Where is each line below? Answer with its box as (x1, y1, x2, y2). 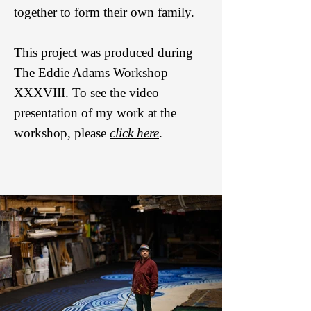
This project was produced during (14, 45, 193, 60)
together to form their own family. (14, 5, 194, 19)
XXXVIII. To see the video (14, 85, 159, 100)
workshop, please (14, 126, 110, 140)
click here (110, 126, 159, 140)
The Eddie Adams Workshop (14, 65, 168, 80)
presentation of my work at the (14, 106, 176, 120)
